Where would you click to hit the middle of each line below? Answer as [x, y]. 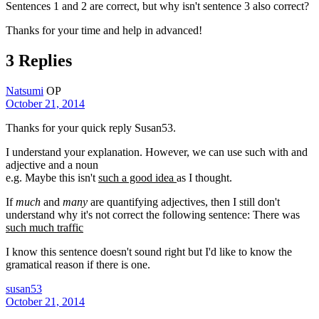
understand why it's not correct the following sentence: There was [153, 214]
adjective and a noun [52, 164]
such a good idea [137, 177]
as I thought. [204, 177]
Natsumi [25, 90]
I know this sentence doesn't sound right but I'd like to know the [149, 251]
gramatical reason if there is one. [78, 264]
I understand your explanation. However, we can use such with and [157, 152]
